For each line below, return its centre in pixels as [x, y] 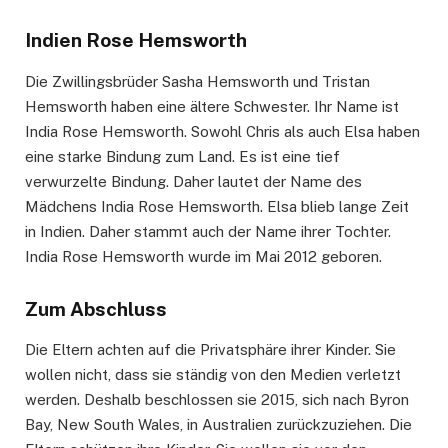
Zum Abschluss [96, 308]
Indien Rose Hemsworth [136, 40]
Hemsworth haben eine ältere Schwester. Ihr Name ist [212, 106]
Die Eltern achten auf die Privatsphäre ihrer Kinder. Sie [210, 350]
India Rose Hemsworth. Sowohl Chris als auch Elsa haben [222, 131]
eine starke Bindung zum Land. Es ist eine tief [182, 156]
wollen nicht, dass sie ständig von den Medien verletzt [213, 375]
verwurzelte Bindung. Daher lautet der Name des [193, 181]
